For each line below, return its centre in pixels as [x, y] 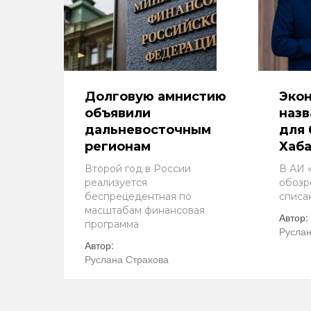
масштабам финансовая [145, 210]
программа [112, 224]
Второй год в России [138, 169]
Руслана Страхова [127, 259]
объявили [118, 113]
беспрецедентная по [138, 196]
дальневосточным [148, 130]
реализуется [116, 183]
